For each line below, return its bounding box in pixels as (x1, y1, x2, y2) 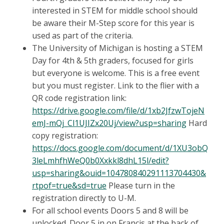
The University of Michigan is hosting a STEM (32, 42, 203, 54)
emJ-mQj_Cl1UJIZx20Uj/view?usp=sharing (32, 117, 186, 129)
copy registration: (32, 130, 98, 141)
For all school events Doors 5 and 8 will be (32, 205, 188, 216)
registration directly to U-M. (32, 192, 136, 204)
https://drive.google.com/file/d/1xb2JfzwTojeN (32, 105, 204, 116)
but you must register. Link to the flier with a (32, 80, 199, 91)
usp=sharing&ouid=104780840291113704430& (32, 167, 206, 179)
